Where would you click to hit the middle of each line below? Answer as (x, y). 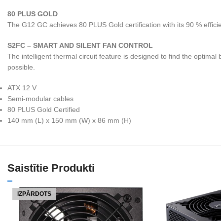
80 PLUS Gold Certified (44, 110)
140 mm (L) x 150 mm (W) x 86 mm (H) (69, 120)
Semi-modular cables (40, 99)
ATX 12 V (22, 88)
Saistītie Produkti (51, 168)
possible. (21, 67)
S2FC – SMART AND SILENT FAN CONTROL (80, 45)
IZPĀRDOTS (34, 194)
